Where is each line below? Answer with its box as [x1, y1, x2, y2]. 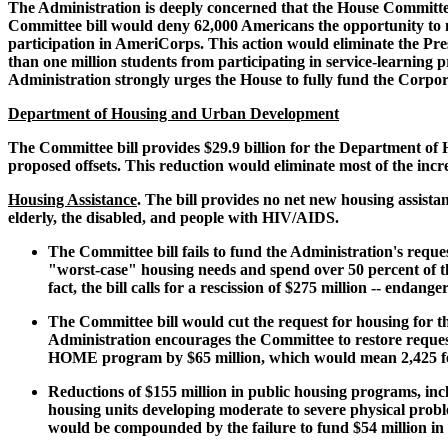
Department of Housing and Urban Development [8, 105, 339, 123]
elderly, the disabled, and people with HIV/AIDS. [8, 209, 339, 227]
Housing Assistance [8, 191, 137, 209]
